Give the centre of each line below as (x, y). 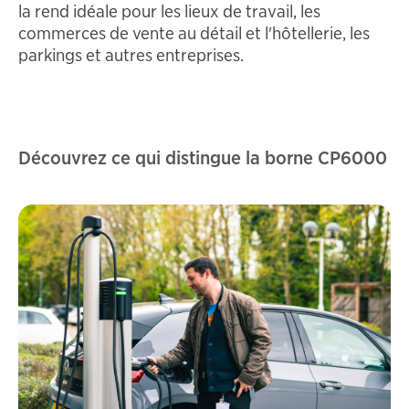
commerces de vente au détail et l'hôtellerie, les (194, 33)
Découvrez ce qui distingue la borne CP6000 (203, 157)
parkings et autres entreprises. (131, 55)
